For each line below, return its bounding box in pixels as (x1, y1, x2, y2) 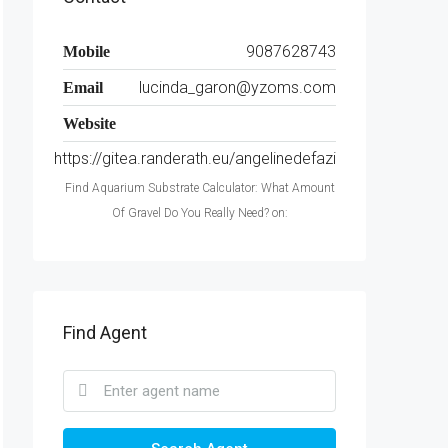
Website (63, 115, 116, 132)
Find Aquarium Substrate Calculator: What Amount (64, 181, 335, 195)
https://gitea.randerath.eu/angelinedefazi (54, 149, 336, 168)
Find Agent (63, 322, 147, 343)
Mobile (63, 43, 110, 60)
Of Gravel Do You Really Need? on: (111, 206, 288, 220)
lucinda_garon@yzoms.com (139, 78, 336, 97)
